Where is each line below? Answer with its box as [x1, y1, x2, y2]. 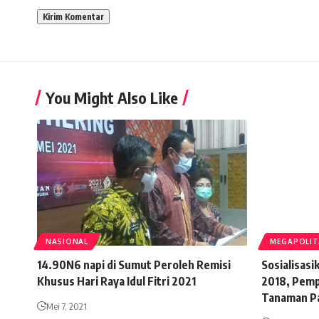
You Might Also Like [46, 88, 178, 108]
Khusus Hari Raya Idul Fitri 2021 [37, 274, 196, 289]
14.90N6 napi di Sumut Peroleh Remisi [37, 258, 231, 273]
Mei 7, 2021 [46, 300, 87, 313]
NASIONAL [46, 237, 88, 246]
